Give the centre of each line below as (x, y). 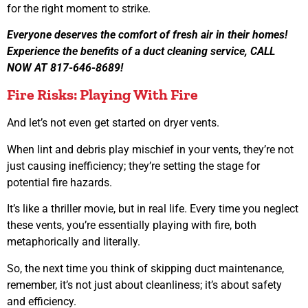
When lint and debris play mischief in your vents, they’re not (150, 149)
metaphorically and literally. (74, 242)
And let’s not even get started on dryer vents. (114, 123)
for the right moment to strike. (79, 8)
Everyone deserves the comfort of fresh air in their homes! (147, 35)
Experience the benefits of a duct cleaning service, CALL (141, 52)
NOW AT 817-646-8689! (65, 68)
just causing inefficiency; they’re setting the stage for (133, 166)
